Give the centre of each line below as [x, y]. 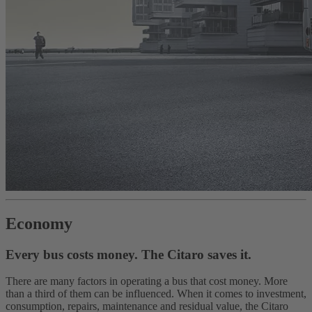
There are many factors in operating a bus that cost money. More [147, 281]
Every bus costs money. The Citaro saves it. [128, 254]
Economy [39, 223]
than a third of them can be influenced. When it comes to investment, [156, 294]
